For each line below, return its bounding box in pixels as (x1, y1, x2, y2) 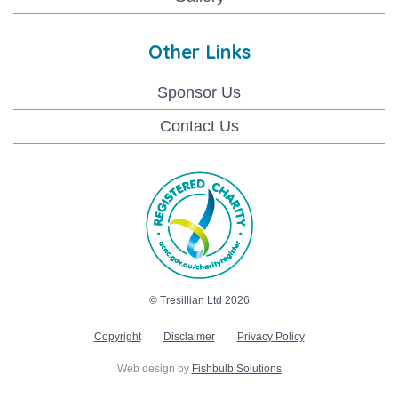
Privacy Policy (236, 330, 305, 344)
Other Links (147, 40, 251, 64)
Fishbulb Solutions (191, 362, 282, 376)
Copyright (93, 330, 141, 344)
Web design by (116, 362, 192, 376)
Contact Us (159, 117, 239, 136)
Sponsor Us (157, 84, 241, 102)
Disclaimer (163, 330, 215, 344)
